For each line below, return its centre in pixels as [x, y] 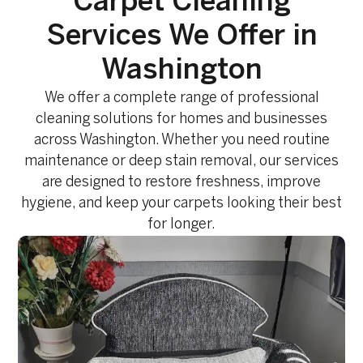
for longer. [181, 224]
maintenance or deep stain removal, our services [181, 161]
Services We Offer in [181, 36]
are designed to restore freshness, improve [181, 182]
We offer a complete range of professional [181, 98]
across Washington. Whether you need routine [181, 140]
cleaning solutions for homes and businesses [181, 119]
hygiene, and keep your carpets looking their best [181, 203]
